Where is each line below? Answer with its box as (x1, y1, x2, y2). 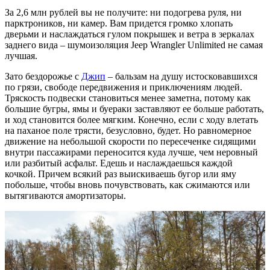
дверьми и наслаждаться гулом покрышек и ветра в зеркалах (5, 28, 254, 39)
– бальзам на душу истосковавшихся (105, 71, 257, 81)
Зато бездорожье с (5, 71, 81, 81)
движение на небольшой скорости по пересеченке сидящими (5, 136, 256, 146)
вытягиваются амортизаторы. (5, 190, 126, 201)
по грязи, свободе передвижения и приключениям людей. (5, 81, 242, 92)
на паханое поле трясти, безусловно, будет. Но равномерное (5, 125, 251, 136)
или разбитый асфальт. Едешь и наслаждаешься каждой (5, 157, 233, 168)
